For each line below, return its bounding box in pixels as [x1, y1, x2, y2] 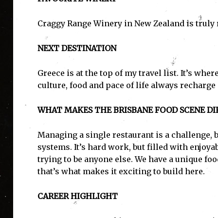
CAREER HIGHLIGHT [37, 191, 118, 201]
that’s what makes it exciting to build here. [37, 166, 205, 177]
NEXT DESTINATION [37, 43, 116, 54]
